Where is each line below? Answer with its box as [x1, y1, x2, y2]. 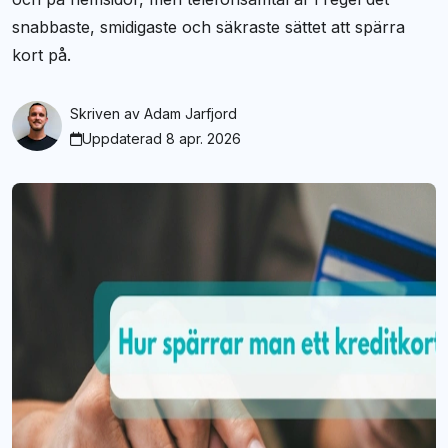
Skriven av [70, 105, 140, 123]
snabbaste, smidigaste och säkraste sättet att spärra [12, 17, 405, 38]
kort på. [12, 45, 71, 66]
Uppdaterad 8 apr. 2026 [82, 130, 241, 148]
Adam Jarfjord [144, 105, 237, 123]
